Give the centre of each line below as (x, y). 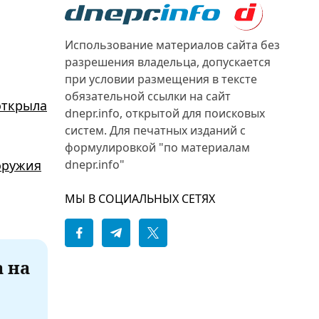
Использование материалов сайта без (172, 45)
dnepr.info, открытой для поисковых (165, 113)
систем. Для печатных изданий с (155, 130)
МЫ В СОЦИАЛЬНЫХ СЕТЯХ (140, 199)
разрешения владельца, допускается (168, 62)
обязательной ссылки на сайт (148, 96)
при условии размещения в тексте (161, 79)
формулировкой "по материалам (157, 147)
